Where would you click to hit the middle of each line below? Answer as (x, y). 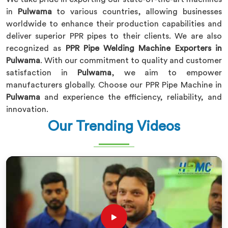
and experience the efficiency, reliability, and (133, 97)
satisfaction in (42, 73)
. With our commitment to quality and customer (131, 61)
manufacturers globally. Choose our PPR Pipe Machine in (114, 85)
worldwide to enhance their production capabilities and (114, 24)
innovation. (27, 109)
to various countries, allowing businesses (139, 12)
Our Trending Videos (114, 126)
